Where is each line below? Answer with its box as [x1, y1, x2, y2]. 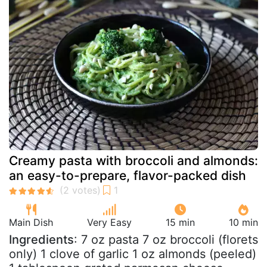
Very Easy [87, 216, 132, 228]
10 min [229, 216, 258, 228]
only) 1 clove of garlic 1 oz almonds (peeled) [9, 247, 256, 261]
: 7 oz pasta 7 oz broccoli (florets [74, 232, 258, 247]
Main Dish [9, 216, 53, 228]
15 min [166, 216, 195, 228]
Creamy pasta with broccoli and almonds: [9, 153, 258, 168]
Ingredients [9, 232, 74, 247]
